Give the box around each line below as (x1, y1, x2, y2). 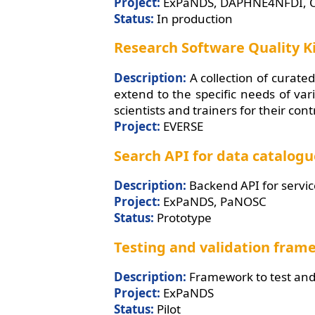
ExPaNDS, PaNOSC (160, 193, 266, 210)
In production (154, 10, 233, 27)
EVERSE (160, 118, 203, 135)
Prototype (154, 210, 212, 226)
